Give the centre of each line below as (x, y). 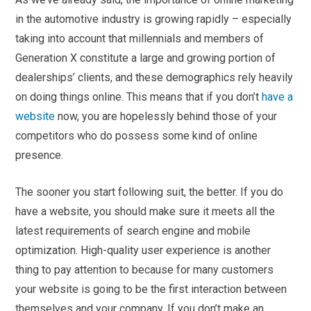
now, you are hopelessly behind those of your (166, 117)
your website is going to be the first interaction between (151, 289)
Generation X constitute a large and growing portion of (146, 58)
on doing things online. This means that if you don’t (139, 97)
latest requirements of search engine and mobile (133, 231)
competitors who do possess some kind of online (137, 136)
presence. (40, 155)
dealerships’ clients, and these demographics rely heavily (154, 78)
